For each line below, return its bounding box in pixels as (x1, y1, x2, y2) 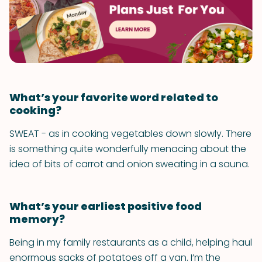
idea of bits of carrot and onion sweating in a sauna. (9, 157, 250, 171)
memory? (9, 212, 65, 226)
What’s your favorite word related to (9, 90, 218, 105)
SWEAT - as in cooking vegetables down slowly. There (9, 127, 251, 140)
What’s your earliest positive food (9, 199, 202, 213)
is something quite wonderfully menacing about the (9, 142, 246, 156)
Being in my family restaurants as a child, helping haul (9, 236, 252, 249)
